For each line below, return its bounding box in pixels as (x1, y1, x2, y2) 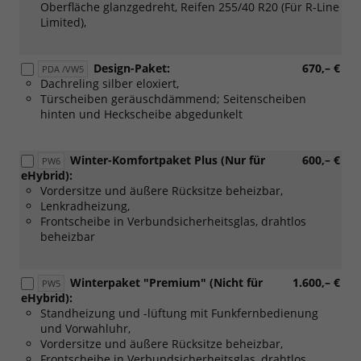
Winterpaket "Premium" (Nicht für (70, 274, 263, 290)
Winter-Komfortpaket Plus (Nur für (70, 151, 265, 168)
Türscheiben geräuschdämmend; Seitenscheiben (40, 90, 306, 106)
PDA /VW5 (42, 62, 84, 75)
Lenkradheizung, (40, 197, 130, 214)
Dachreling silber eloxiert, (40, 75, 179, 91)
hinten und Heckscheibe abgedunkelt (40, 106, 243, 122)
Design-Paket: (93, 60, 170, 76)
